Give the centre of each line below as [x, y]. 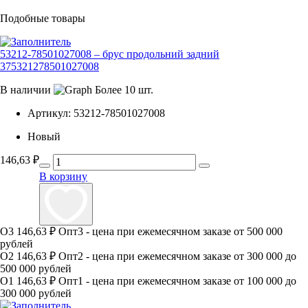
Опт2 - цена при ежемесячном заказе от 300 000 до [177, 256]
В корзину [63, 177]
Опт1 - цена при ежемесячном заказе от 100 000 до [177, 281]
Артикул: [49, 113]
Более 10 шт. [124, 90]
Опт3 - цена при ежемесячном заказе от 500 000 [170, 232]
